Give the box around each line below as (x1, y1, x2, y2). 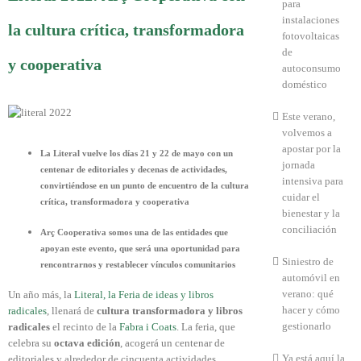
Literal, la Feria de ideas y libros (74, 288, 214, 301)
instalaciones (281, 14, 339, 26)
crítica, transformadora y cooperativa (40, 197, 189, 206)
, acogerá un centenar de (120, 337, 225, 350)
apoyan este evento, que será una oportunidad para (40, 243, 240, 254)
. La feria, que (176, 321, 235, 334)
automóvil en (281, 272, 340, 284)
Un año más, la (8, 288, 74, 301)
